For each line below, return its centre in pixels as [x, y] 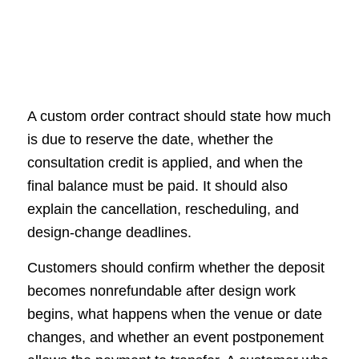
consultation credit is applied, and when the [165, 163]
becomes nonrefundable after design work [161, 291]
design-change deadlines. [109, 233]
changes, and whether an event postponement [175, 338]
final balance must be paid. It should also [157, 186]
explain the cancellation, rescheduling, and [163, 210]
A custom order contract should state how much [179, 117]
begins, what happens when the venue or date [174, 315]
